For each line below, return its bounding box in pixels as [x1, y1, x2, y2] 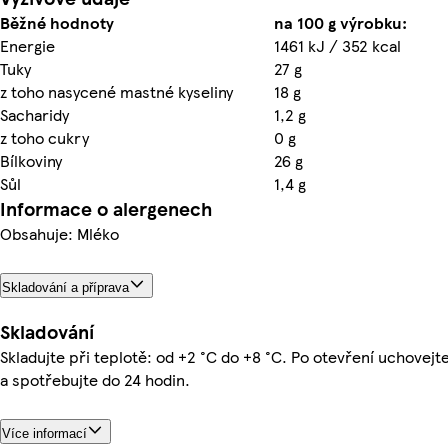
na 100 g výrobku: [274, 10, 407, 34]
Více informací [2, 426, 87, 442]
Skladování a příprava [2, 279, 129, 295]
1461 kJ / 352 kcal [274, 33, 401, 57]
